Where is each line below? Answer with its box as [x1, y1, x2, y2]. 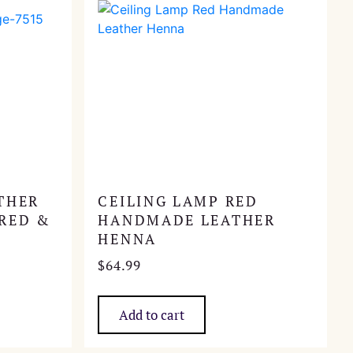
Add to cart [119, 305, 185, 324]
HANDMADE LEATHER [98, 210, 276, 229]
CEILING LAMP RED [98, 191, 258, 210]
